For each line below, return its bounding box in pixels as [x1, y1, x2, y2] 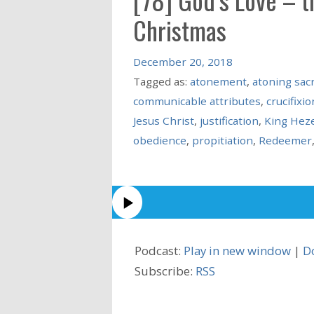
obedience [132, 132, 186, 147]
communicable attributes [132, 93, 261, 108]
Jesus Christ [132, 113, 194, 128]
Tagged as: [132, 74, 190, 88]
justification [199, 113, 259, 128]
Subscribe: [135, 262, 196, 279]
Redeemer [258, 132, 312, 147]
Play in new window [184, 242, 291, 259]
